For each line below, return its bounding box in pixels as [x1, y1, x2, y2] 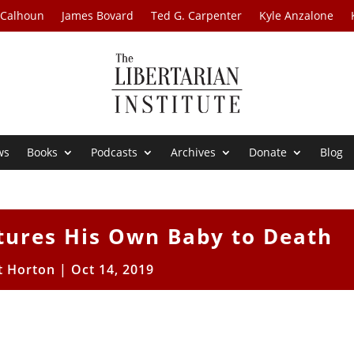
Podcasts [91, 145, 138, 160]
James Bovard [62, 8, 134, 23]
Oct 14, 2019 [70, 261, 154, 279]
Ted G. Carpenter [151, 8, 243, 23]
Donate [249, 145, 288, 160]
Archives [171, 145, 217, 160]
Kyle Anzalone [259, 8, 334, 23]
